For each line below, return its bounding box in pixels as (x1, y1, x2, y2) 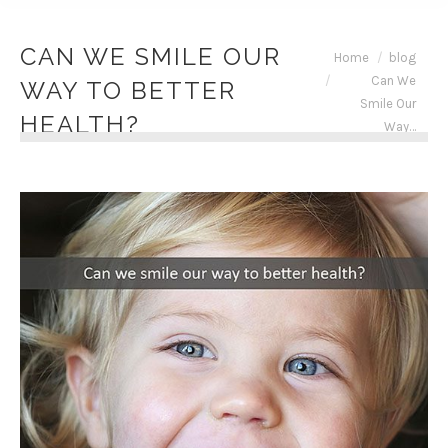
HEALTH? (20, 110, 140, 139)
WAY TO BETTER (20, 76, 236, 105)
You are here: (304, 46, 400, 66)
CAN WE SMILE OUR (20, 42, 281, 71)
